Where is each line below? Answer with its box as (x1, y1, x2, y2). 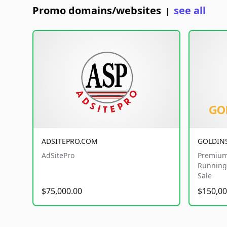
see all (174, 4, 206, 17)
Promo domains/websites (32, 4, 161, 17)
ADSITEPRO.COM (42, 136, 98, 146)
